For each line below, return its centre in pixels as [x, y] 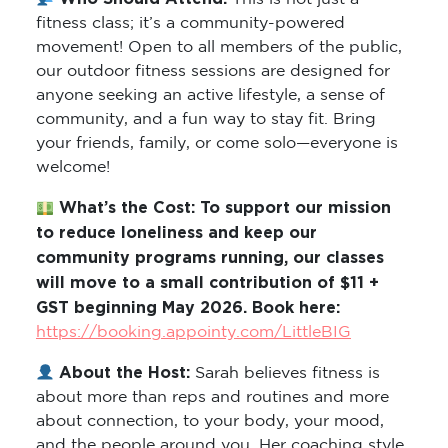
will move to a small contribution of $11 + [207, 283]
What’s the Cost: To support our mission [223, 208]
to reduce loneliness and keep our [176, 233]
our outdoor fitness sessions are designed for [213, 72]
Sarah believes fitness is [285, 374]
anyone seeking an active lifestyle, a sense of [210, 96]
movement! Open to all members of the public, [219, 48]
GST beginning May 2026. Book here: [188, 308]
